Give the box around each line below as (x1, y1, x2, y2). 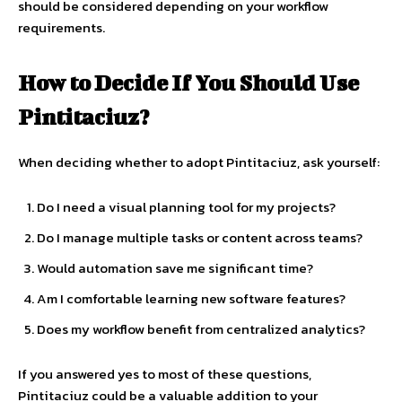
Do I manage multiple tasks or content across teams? (37, 227, 363, 249)
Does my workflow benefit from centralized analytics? (37, 319, 365, 340)
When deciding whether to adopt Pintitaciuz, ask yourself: (18, 152, 380, 173)
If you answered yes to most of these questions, (18, 363, 311, 385)
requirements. (18, 17, 105, 39)
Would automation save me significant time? (37, 258, 313, 279)
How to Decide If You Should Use (18, 70, 359, 96)
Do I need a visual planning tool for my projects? (37, 197, 336, 218)
